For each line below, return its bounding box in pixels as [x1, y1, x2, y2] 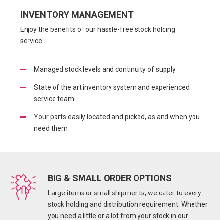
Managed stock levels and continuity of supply [34, 65, 176, 74]
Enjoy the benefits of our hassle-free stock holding [20, 26, 175, 34]
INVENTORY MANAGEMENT [20, 9, 134, 20]
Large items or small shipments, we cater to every [48, 189, 201, 197]
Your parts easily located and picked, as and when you [34, 113, 200, 121]
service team [34, 95, 74, 103]
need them [34, 124, 68, 133]
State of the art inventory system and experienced [34, 83, 190, 92]
